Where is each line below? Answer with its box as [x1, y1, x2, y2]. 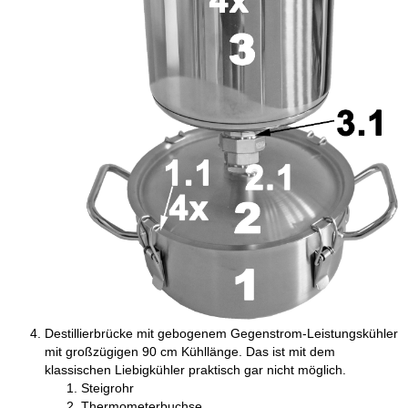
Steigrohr [81, 381, 135, 396]
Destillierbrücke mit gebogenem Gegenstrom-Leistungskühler [45, 326, 399, 342]
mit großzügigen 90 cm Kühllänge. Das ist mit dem [45, 344, 336, 360]
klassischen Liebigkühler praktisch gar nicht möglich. [45, 362, 347, 378]
